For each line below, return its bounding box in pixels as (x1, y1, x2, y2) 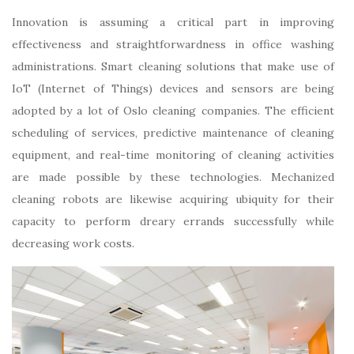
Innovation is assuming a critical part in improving (12, 15, 334, 30)
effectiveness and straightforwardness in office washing (12, 37, 334, 52)
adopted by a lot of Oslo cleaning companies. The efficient (12, 104, 334, 119)
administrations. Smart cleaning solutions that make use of (12, 59, 334, 74)
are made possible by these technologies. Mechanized (12, 170, 334, 185)
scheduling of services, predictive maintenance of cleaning (12, 126, 334, 141)
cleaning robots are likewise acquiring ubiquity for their (12, 192, 334, 207)
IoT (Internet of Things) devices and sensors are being (12, 81, 334, 96)
